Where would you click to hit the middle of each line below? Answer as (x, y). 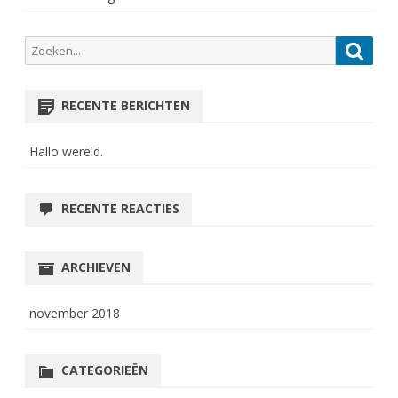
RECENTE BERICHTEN (126, 106)
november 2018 (75, 314)
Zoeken (45, 47)
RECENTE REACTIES (120, 209)
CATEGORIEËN (105, 370)
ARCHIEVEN (96, 267)
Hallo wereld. (66, 152)
